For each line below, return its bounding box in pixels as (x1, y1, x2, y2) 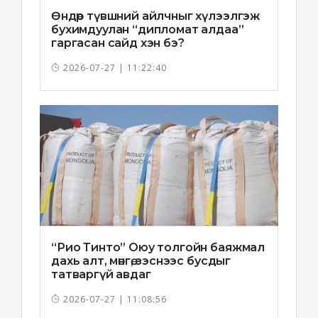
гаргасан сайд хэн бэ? (51, 36, 185, 50)
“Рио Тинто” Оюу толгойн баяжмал (51, 241, 265, 255)
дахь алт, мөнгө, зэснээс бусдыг (51, 254, 231, 268)
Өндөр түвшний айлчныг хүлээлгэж (51, 9, 261, 23)
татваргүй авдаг (51, 268, 151, 282)
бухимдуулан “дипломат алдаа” (51, 23, 244, 37)
